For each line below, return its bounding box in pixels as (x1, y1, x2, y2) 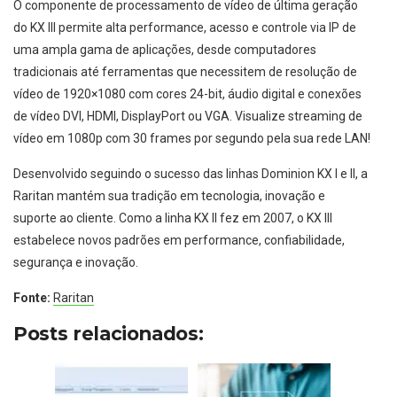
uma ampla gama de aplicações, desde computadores (13, 43, 316, 58)
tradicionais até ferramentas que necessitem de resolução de (13, 65, 357, 80)
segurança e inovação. (13, 255, 138, 270)
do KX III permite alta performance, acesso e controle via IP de (13, 20, 356, 35)
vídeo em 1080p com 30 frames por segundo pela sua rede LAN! (13, 131, 370, 146)
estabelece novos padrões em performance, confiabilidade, (13, 233, 345, 248)
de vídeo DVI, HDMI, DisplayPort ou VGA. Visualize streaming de (13, 109, 362, 124)
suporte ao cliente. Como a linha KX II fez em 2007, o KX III (13, 211, 332, 226)
